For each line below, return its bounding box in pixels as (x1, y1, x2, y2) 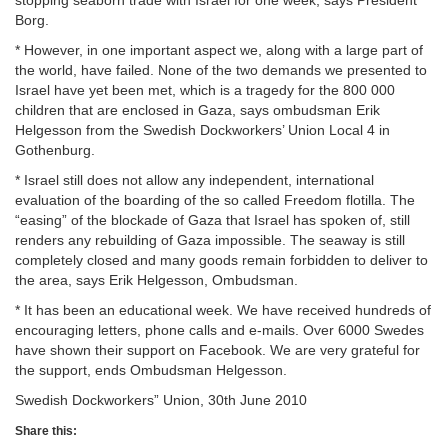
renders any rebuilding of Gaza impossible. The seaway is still (15, 231, 405, 248)
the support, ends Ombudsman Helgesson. (15, 361, 287, 378)
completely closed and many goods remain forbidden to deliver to (15, 251, 428, 268)
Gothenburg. (15, 141, 95, 158)
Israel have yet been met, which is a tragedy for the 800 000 (15, 81, 395, 98)
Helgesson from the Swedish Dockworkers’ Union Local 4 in (15, 121, 390, 138)
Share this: (15, 423, 77, 438)
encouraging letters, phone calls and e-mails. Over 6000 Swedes (15, 321, 424, 338)
